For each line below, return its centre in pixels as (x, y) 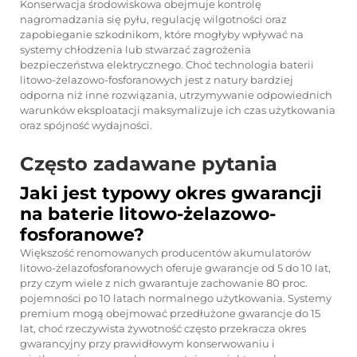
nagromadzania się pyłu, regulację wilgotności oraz (153, 19)
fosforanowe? (82, 235)
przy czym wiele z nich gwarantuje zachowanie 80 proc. (164, 283)
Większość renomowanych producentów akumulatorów (165, 253)
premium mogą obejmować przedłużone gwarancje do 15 (170, 313)
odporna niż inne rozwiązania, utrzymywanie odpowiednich (176, 95)
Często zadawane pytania (149, 164)
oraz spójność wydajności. (86, 125)
